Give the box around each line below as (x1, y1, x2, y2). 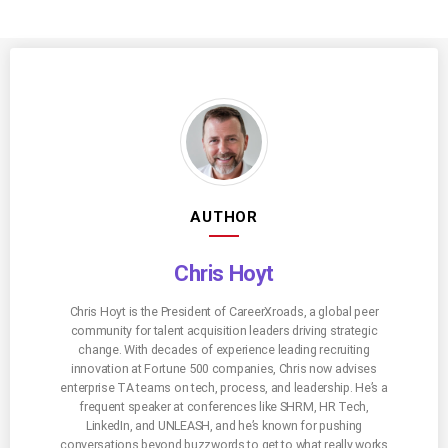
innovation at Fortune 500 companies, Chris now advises (71, 360, 377, 376)
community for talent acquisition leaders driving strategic (70, 322, 378, 338)
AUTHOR (190, 207, 258, 226)
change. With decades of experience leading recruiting (78, 341, 370, 357)
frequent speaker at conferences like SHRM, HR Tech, (79, 398, 369, 414)
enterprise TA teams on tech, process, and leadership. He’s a (60, 379, 388, 395)
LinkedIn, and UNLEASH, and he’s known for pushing (85, 417, 363, 433)
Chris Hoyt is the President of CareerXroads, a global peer (69, 303, 379, 319)
